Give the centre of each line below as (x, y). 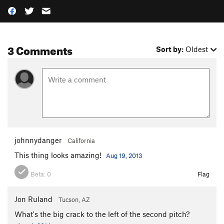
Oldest (197, 49)
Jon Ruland (33, 199)
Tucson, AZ (74, 199)
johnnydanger (38, 140)
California (81, 140)
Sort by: (170, 49)
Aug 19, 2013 (124, 155)
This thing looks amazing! (59, 155)
